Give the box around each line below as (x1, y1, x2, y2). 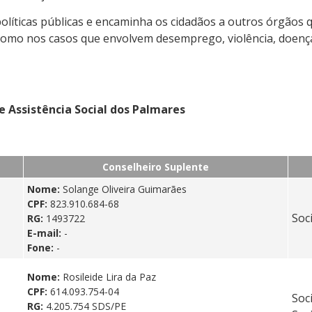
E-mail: (27, 226, 64, 240)
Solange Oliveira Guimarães (63, 182, 187, 196)
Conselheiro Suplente (102, 159, 209, 173)
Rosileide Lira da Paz (63, 270, 156, 283)
